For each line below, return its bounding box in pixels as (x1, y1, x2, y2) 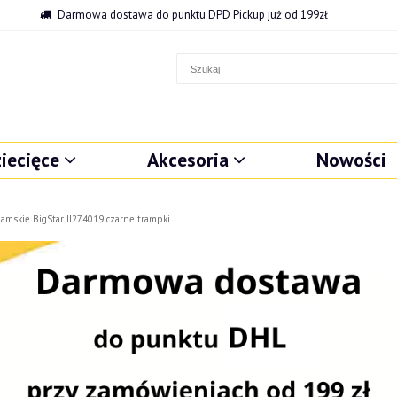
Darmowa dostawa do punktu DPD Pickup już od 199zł (57, 7, 328, 22)
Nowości (315, 147, 386, 172)
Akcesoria (146, 147, 229, 172)
